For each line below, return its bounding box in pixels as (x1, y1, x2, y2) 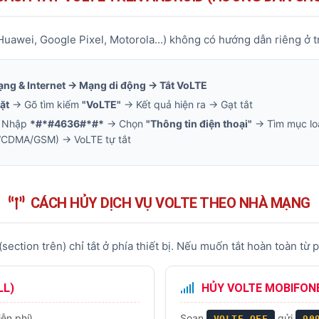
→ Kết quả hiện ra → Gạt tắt (121, 98, 253, 110)
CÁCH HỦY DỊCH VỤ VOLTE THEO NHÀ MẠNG (30, 194, 310, 211)
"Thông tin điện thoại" (146, 117, 252, 130)
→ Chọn (104, 117, 146, 130)
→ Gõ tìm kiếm (9, 98, 82, 110)
